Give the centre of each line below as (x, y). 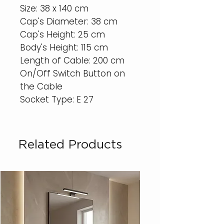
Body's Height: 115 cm (64, 48)
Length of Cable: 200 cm (72, 61)
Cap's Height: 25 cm (62, 35)
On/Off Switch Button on (72, 74)
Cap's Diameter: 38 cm (69, 22)
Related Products (70, 144)
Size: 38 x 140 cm (54, 9)
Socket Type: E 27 (57, 100)
